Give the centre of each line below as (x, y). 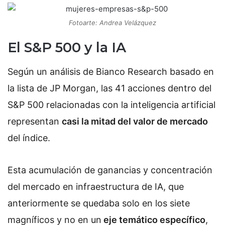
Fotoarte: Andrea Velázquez (113, 22)
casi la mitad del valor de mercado (135, 122)
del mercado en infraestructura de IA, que (96, 186)
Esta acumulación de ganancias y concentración (110, 170)
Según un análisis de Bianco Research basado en (111, 72)
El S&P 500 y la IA (67, 47)
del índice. (29, 138)
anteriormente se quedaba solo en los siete (99, 203)
